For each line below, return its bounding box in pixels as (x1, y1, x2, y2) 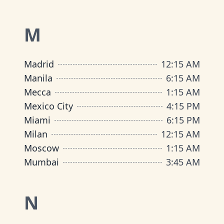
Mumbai (24, 156, 59, 168)
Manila (24, 72, 52, 84)
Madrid (24, 58, 54, 70)
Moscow (24, 142, 59, 154)
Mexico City (24, 100, 73, 112)
